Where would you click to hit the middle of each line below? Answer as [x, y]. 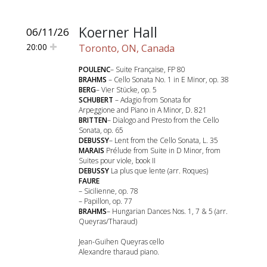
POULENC [94, 69]
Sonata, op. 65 [101, 130]
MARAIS [91, 150]
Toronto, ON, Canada [127, 48]
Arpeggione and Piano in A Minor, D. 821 [143, 110]
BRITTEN [93, 120]
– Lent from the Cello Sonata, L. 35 [164, 140]
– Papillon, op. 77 [105, 201]
